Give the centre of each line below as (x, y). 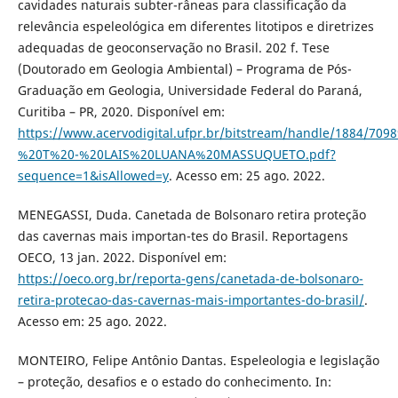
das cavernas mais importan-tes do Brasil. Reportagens (183, 236)
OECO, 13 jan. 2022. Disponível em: (122, 258)
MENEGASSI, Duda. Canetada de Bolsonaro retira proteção (191, 215)
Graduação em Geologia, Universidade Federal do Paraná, (190, 91)
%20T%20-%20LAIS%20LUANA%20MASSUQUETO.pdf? (176, 155)
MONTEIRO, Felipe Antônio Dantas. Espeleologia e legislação (198, 361)
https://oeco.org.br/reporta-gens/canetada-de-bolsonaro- (190, 279)
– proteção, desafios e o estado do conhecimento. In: (174, 382)
